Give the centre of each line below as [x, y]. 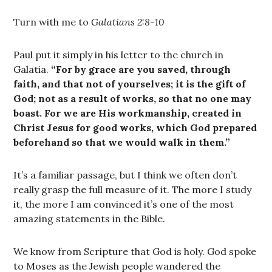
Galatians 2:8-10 [128, 22]
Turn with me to [53, 22]
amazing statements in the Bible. [90, 219]
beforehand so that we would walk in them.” [122, 142]
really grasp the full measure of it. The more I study [133, 189]
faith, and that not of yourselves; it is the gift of [130, 84]
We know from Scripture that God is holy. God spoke [135, 251]
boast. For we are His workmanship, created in [128, 113]
